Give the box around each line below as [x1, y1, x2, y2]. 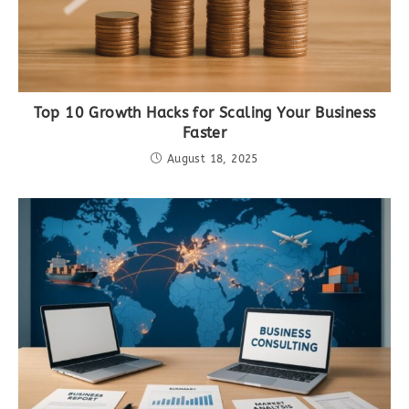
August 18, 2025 [166, 152, 258, 165]
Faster [182, 123, 227, 142]
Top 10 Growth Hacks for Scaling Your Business [33, 103, 376, 121]
